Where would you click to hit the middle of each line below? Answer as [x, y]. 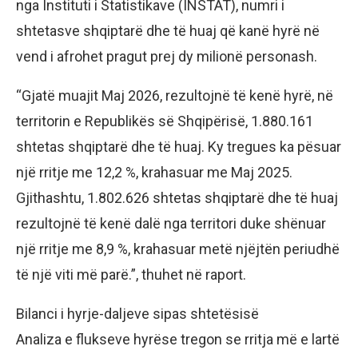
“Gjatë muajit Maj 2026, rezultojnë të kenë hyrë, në [175, 96]
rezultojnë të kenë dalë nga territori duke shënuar [171, 224]
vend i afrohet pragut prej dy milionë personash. [167, 57]
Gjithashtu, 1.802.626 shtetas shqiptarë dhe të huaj [177, 198]
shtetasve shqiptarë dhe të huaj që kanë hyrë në [168, 31]
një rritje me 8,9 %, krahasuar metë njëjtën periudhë [178, 249]
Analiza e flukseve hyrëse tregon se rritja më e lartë [178, 340]
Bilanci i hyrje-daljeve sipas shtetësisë [137, 314]
